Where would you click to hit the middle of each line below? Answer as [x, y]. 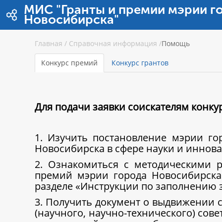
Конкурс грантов [140, 63]
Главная [49, 43]
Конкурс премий [69, 63]
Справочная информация [113, 43]
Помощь [176, 43]
